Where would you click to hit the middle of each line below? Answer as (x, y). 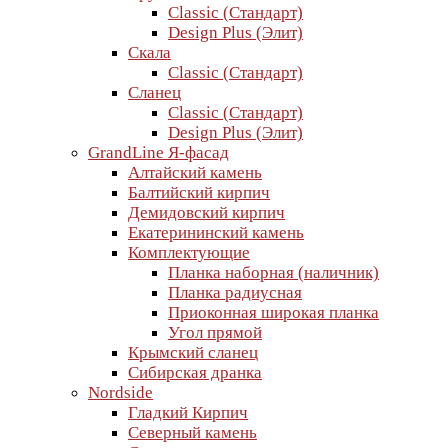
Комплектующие (189, 252)
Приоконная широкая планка (273, 312)
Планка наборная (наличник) (273, 272)
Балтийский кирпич (199, 192)
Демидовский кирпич (206, 212)
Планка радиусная (235, 292)
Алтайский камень (195, 172)
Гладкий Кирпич (188, 412)
